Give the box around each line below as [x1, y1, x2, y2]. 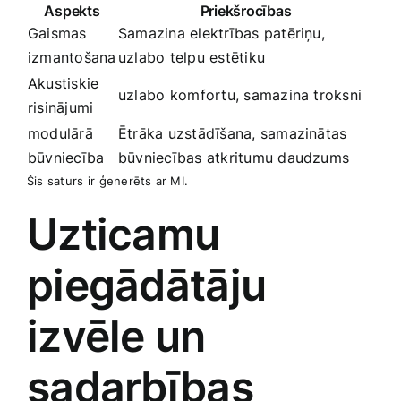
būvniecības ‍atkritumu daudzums [118, 148, 350, 166]
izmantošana [28, 47, 116, 66]
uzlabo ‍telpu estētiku [118, 47, 266, 66]
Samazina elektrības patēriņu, [118, 23, 325, 42]
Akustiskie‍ [28, 73, 99, 92]
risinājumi [28, 98, 94, 116]
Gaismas [28, 23, 87, 42]
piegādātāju [27, 258, 267, 311]
